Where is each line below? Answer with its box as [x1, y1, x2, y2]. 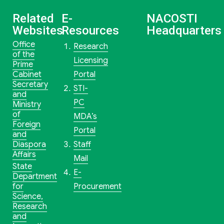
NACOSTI [146, 11, 198, 26]
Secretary [12, 79, 48, 90]
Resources [61, 23, 119, 38]
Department [12, 171, 57, 182]
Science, [12, 191, 43, 202]
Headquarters [146, 23, 222, 38]
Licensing [73, 55, 108, 66]
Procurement [73, 181, 122, 192]
